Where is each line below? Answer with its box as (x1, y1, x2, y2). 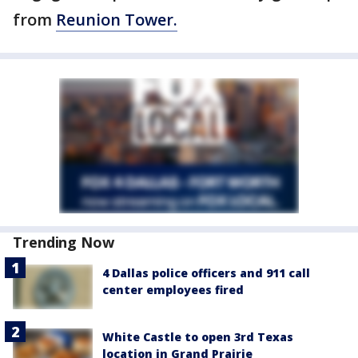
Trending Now (13, 233, 114, 252)
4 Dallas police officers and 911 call (102, 265, 310, 280)
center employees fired (102, 282, 244, 297)
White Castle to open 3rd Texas (102, 329, 293, 345)
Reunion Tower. (56, 9, 177, 30)
